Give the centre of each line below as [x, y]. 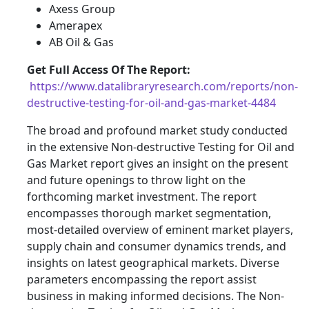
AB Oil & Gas [81, 42]
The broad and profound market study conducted [157, 131]
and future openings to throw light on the [136, 180]
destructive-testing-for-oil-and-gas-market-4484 [151, 103]
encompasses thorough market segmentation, [149, 213]
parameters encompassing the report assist [142, 280]
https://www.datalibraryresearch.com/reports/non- [164, 87]
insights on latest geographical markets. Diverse [153, 263]
